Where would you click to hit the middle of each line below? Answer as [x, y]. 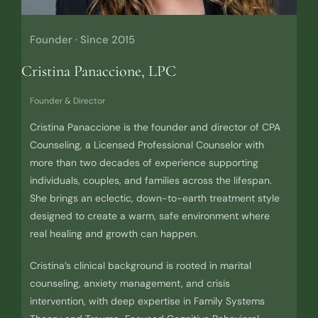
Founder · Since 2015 [82, 40]
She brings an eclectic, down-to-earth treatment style [154, 198]
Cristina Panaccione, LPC [98, 71]
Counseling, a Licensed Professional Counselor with [147, 145]
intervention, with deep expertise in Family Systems [147, 301]
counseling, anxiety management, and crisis [130, 284]
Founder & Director [67, 101]
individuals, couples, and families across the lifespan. [150, 181]
